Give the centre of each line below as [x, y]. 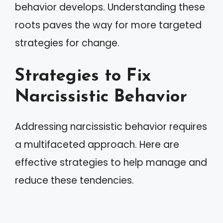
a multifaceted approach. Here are [97, 145]
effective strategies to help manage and [111, 163]
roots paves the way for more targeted [108, 25]
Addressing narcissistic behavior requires [111, 127]
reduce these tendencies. [74, 180]
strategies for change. [67, 43]
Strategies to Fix [83, 76]
